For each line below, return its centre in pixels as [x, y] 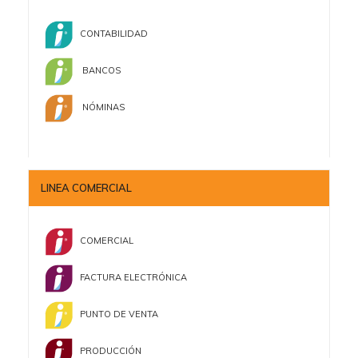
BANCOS [97, 71]
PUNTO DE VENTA [115, 314]
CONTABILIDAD [110, 34]
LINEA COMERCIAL [86, 188]
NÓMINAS [100, 107]
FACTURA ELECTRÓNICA [131, 278]
